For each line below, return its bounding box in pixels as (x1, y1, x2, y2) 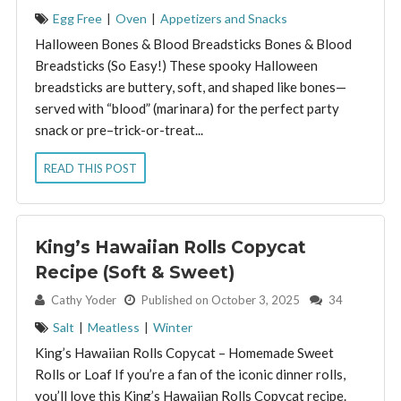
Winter (152, 319, 192, 335)
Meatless (87, 319, 140, 335)
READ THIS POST (43, 160, 137, 175)
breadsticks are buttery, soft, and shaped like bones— (34, 78, 346, 95)
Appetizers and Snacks (159, 10, 287, 26)
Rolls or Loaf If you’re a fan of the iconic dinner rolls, (34, 365, 346, 382)
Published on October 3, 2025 (138, 292, 303, 307)
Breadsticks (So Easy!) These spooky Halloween (34, 56, 318, 73)
